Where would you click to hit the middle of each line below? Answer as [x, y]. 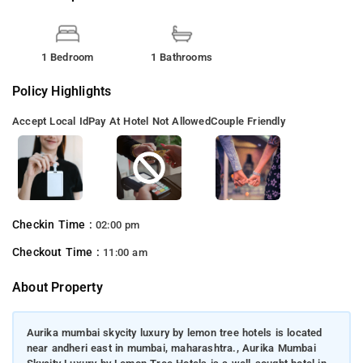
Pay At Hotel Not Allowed [149, 121]
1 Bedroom [67, 57]
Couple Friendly [248, 121]
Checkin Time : [54, 224]
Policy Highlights [62, 91]
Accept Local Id [50, 121]
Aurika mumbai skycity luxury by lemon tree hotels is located [174, 333]
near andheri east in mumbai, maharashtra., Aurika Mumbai [171, 348]
